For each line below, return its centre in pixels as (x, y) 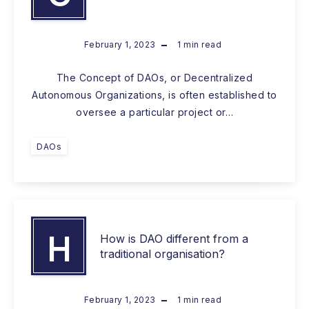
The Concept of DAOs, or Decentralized (154, 78)
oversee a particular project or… (154, 112)
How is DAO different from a (174, 238)
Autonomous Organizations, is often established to (154, 95)
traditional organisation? (162, 253)
